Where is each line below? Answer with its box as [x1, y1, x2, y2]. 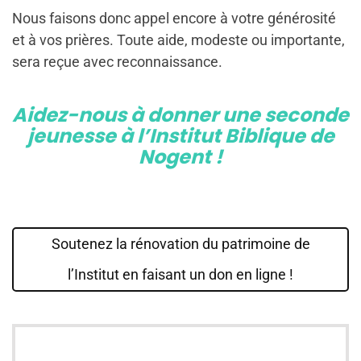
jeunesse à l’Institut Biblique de [27, 122, 334, 149]
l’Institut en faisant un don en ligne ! [68, 266, 293, 283]
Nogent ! [139, 143, 222, 170]
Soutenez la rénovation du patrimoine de [51, 235, 310, 252]
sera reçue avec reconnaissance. [12, 53, 222, 70]
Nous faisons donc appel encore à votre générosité [12, 10, 336, 27]
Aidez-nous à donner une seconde [12, 102, 349, 128]
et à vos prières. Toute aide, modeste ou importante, [12, 31, 345, 48]
